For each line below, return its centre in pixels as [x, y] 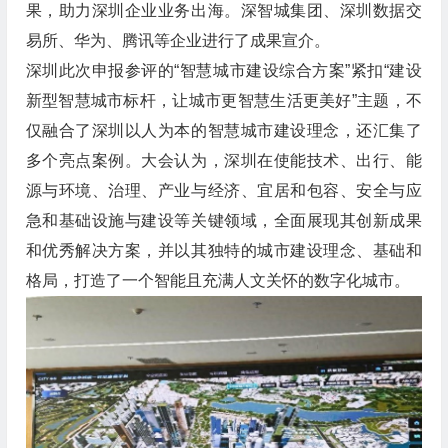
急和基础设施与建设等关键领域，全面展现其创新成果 [223, 221]
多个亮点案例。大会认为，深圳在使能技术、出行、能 [223, 161]
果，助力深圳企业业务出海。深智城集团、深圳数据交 [223, 11]
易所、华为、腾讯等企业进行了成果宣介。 [177, 41]
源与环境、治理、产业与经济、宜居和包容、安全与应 [223, 191]
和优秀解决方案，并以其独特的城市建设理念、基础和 [223, 251]
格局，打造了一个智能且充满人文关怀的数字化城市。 [217, 281]
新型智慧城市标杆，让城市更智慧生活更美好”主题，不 [223, 101]
